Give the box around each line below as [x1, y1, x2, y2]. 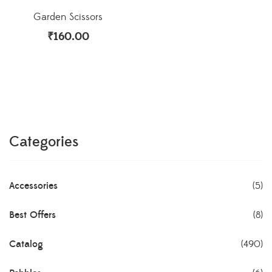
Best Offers [9, 209, 56, 222]
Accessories [9, 180, 58, 192]
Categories [9, 133, 79, 152]
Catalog [9, 238, 43, 251]
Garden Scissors [33, 10, 103, 24]
